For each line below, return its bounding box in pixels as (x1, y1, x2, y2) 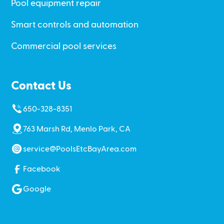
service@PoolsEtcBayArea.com (23, 144, 137, 153)
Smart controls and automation (11, 20, 139, 29)
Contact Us (11, 79, 72, 92)
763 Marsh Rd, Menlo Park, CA (23, 124, 131, 133)
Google (23, 184, 51, 193)
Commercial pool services (11, 41, 117, 50)
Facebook (23, 164, 61, 173)
